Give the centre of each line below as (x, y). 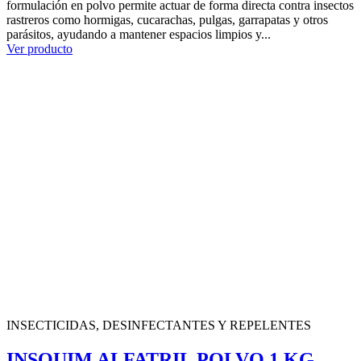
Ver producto (39, 48)
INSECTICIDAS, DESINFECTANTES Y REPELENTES (159, 325)
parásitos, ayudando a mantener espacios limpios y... (139, 34)
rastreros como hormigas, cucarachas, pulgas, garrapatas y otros (167, 19)
